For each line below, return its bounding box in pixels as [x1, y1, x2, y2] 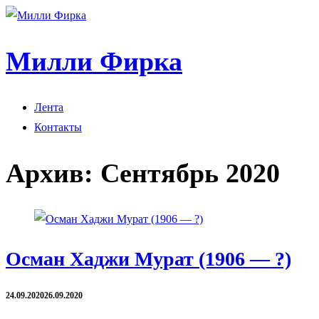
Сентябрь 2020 [100, 158, 280, 189]
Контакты [34, 120, 82, 133]
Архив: [6, 158, 100, 189]
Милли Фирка [6, 46, 182, 77]
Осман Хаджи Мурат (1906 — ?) [6, 248, 291, 271]
